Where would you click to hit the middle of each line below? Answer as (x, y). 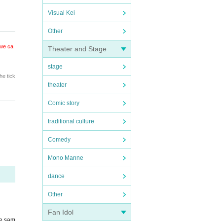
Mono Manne (66, 158)
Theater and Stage (77, 49)
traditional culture (71, 121)
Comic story (64, 103)
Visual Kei (61, 13)
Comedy (59, 140)
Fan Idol (61, 212)
